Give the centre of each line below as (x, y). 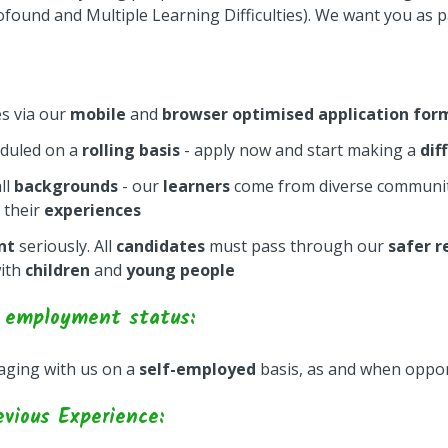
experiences (92, 210)
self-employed (197, 369)
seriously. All (65, 246)
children (57, 270)
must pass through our (296, 246)
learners (196, 186)
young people (180, 270)
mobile (98, 114)
